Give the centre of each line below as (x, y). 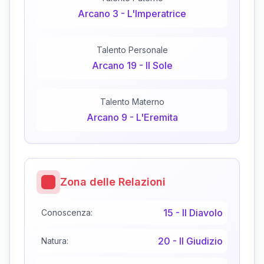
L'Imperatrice (157, 14)
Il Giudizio (201, 241)
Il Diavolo (202, 213)
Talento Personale (132, 50)
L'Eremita (157, 118)
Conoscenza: (67, 213)
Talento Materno (132, 102)
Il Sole (159, 66)
